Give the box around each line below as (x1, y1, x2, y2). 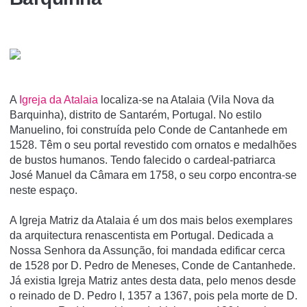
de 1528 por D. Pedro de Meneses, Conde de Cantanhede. (10, 260, 295, 272)
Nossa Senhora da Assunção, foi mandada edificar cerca (10, 245, 285, 257)
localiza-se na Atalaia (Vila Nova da (98, 94, 274, 106)
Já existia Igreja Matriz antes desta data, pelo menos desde (10, 275, 296, 287)
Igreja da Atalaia (16, 94, 98, 106)
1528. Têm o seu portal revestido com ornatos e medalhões (10, 139, 297, 151)
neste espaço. (10, 184, 77, 197)
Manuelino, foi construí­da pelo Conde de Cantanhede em (10, 124, 287, 136)
